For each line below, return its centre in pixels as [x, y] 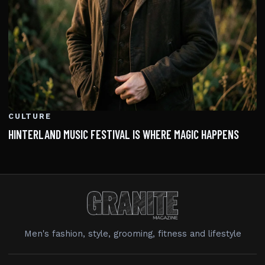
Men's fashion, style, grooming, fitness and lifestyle [132, 234]
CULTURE [30, 117]
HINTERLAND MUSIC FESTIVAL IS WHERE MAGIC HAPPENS [124, 135]
